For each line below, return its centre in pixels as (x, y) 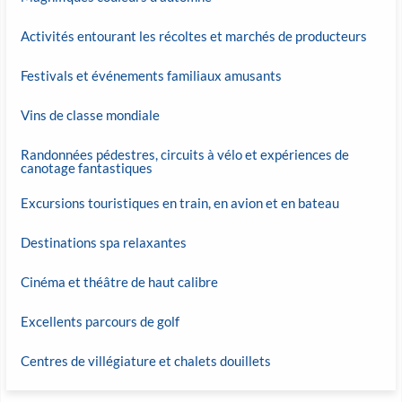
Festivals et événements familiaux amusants (151, 75)
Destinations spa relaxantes (104, 242)
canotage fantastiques (87, 167)
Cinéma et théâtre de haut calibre (119, 281)
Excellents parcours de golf (100, 321)
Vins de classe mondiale (90, 114)
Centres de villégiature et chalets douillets (146, 360)
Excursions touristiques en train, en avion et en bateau (180, 202)
